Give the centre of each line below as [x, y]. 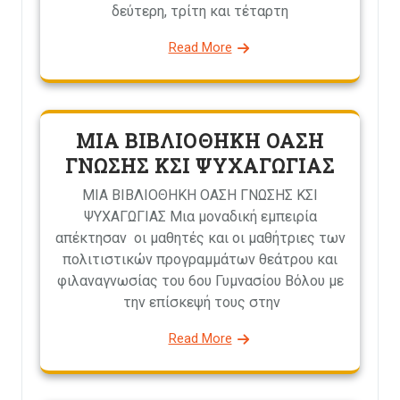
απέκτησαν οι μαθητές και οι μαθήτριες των [200, 238]
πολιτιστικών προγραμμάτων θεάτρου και [200, 260]
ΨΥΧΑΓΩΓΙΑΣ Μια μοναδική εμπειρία [200, 217]
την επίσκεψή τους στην [200, 303]
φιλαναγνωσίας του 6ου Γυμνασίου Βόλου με [200, 281]
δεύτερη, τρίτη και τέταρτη [200, 12]
